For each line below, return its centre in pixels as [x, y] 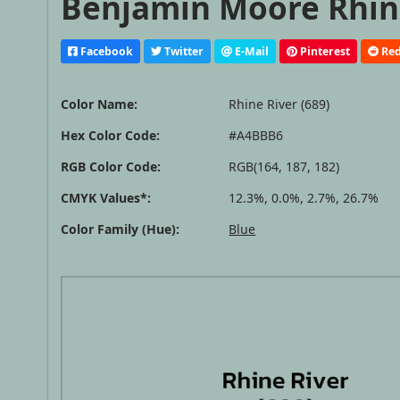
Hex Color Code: [111, 136]
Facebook [106, 51]
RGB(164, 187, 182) [284, 167]
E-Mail [251, 51]
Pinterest [324, 51]
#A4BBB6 [256, 136]
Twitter [183, 51]
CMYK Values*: [106, 198]
